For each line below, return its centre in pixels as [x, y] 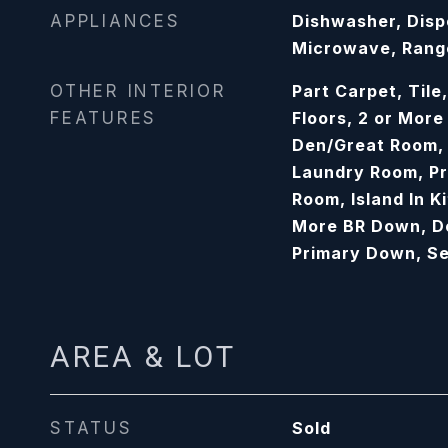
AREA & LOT [143, 357]
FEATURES [103, 118]
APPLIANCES [115, 21]
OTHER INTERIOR [138, 91]
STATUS [91, 428]
